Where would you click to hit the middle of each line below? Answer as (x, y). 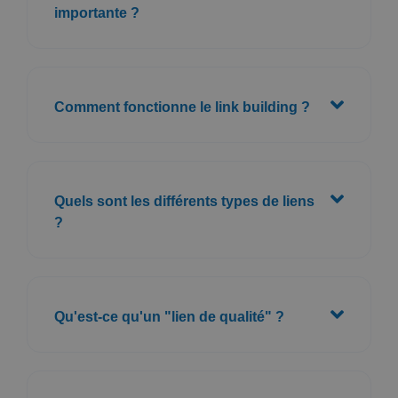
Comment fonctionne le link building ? (182, 107)
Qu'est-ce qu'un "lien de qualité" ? (169, 316)
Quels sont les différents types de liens (184, 201)
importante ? (97, 12)
